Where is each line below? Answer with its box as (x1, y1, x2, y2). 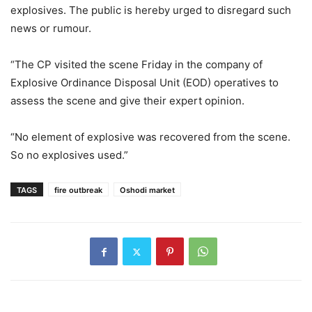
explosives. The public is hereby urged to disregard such (10, 3, 291, 17)
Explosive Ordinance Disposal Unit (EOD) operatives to (10, 76, 279, 90)
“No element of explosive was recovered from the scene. (10, 130, 290, 144)
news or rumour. (10, 22, 91, 36)
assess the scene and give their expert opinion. (10, 94, 244, 108)
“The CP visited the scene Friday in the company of (10, 58, 263, 72)
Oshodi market (120, 185, 175, 196)
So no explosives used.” (10, 148, 128, 162)
